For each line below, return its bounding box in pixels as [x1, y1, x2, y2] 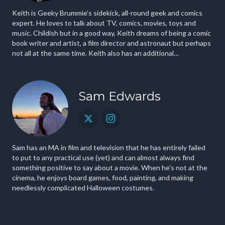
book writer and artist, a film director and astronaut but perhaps [12, 39, 211, 47]
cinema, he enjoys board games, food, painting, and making [12, 173, 193, 182]
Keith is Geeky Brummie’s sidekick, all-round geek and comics [12, 9, 202, 17]
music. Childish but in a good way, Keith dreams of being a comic [12, 29, 211, 37]
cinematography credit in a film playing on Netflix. [12, 59, 165, 67]
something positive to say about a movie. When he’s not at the [12, 163, 141, 172]
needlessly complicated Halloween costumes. [12, 183, 154, 192]
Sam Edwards [78, 89, 161, 103]
